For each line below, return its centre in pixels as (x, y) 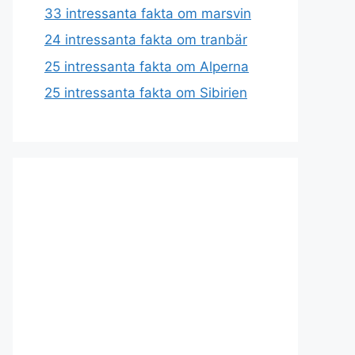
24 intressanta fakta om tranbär (146, 40)
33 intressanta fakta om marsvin (148, 13)
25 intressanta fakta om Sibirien (146, 93)
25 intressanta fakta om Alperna (147, 66)
